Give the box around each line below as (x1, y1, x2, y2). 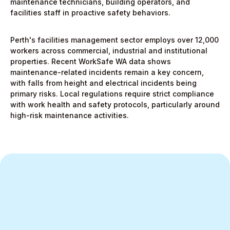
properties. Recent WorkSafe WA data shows (10, 57, 171, 66)
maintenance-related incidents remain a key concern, (10, 68, 204, 76)
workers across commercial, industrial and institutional (10, 46, 207, 55)
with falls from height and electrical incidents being (10, 79, 197, 87)
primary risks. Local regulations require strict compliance (10, 89, 214, 98)
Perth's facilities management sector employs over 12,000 (10, 35, 219, 44)
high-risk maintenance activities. (10, 111, 129, 120)
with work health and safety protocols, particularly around (10, 100, 220, 109)
